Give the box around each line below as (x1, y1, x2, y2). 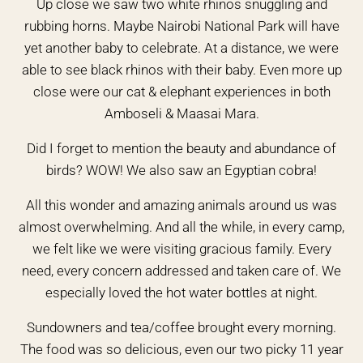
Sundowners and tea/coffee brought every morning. (27, 319, 336, 335)
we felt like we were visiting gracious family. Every (32, 241, 331, 257)
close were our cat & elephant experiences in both (32, 83, 331, 100)
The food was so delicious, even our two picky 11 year (19, 341, 344, 357)
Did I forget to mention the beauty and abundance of (27, 140, 336, 156)
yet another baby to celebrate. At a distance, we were (24, 40, 339, 56)
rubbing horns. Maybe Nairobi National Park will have (23, 18, 340, 34)
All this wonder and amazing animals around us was (26, 197, 337, 213)
